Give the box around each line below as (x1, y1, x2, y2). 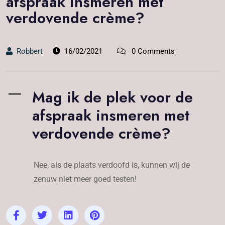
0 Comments (130, 46, 175, 56)
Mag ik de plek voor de (32, 86, 193, 108)
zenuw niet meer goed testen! (34, 174, 137, 184)
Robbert (17, 46, 43, 56)
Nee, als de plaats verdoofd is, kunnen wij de (34, 160, 190, 170)
